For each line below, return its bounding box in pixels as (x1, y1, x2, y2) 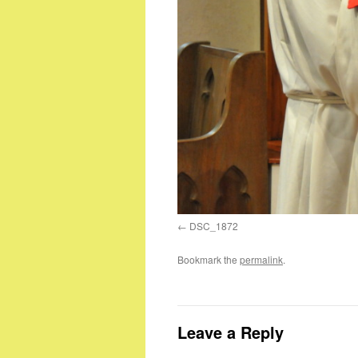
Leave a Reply (177, 320, 284, 344)
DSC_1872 (189, 218, 238, 233)
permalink (240, 252, 283, 266)
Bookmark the (177, 252, 240, 266)
